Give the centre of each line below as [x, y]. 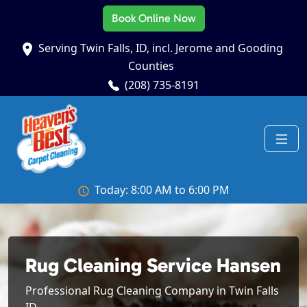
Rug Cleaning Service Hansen [153, 266]
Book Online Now [153, 18]
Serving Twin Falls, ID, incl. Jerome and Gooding [160, 48]
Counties [151, 65]
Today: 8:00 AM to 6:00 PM [162, 190]
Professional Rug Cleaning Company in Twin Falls [152, 291]
